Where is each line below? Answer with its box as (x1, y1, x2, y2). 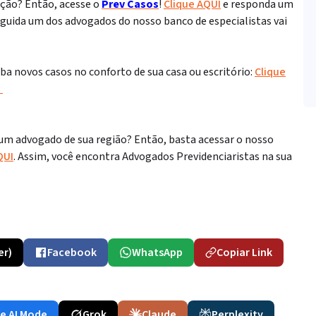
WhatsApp (132, 245, 183, 260)
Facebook (47, 245, 97, 260)
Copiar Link (217, 245, 272, 260)
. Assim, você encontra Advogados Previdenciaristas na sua (13, 149, 292, 164)
